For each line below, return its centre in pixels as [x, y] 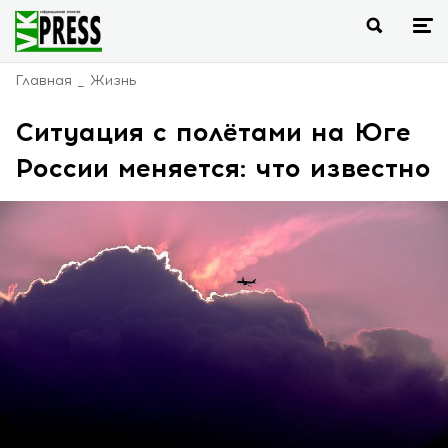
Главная [43, 80]
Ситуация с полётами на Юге [213, 132]
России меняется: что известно [223, 168]
